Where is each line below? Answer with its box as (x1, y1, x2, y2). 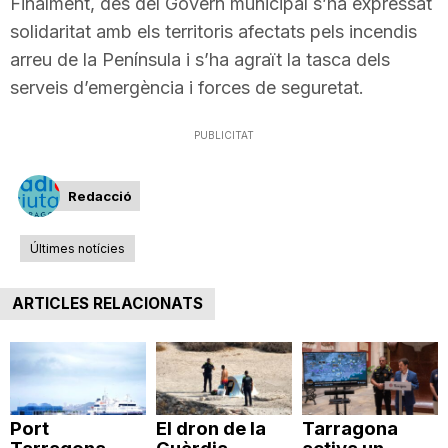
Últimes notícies (30, 241, 125, 257)
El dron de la (155, 416, 266, 440)
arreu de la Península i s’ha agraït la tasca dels (10, 49, 390, 71)
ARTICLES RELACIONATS (12, 294, 203, 314)
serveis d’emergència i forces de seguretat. (10, 77, 364, 99)
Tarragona (301, 416, 398, 440)
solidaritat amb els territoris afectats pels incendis (10, 21, 417, 43)
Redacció (68, 188, 132, 205)
